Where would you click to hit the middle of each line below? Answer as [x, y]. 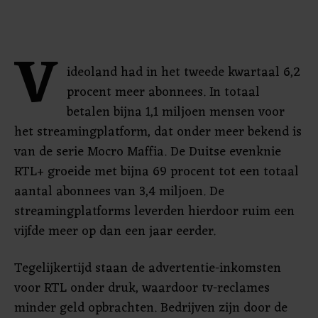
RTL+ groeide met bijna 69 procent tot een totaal [157, 172]
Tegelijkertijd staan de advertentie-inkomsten [148, 268]
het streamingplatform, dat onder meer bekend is [158, 132]
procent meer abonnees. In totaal [163, 92]
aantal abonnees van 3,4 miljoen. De [119, 192]
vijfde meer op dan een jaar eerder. [115, 231]
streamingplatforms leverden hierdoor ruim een [154, 212]
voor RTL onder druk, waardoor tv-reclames [142, 288]
